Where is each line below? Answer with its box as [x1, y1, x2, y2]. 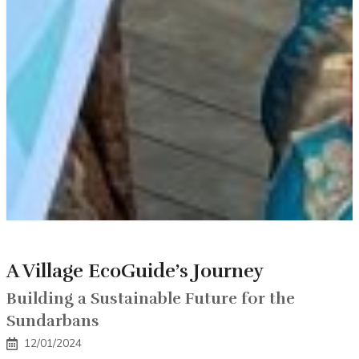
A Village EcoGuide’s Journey [6, 260, 264, 284]
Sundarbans [6, 311, 99, 332]
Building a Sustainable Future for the [6, 288, 295, 309]
